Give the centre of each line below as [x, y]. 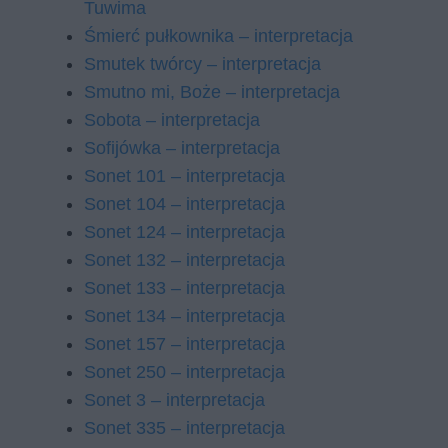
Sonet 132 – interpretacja [184, 260]
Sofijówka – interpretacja [182, 148]
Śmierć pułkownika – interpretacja [218, 36]
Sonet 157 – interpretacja [184, 344]
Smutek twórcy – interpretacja [202, 64]
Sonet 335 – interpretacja [184, 428]
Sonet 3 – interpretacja [174, 400]
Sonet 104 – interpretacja [184, 204]
